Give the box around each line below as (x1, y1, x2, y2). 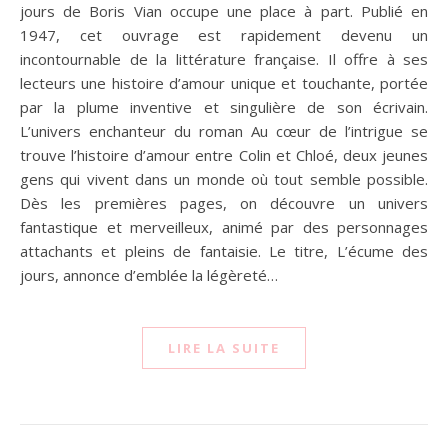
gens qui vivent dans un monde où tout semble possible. (20, 169, 428, 190)
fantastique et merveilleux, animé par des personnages (20, 217, 428, 238)
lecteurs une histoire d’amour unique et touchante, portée (20, 73, 428, 94)
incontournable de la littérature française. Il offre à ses (20, 49, 428, 70)
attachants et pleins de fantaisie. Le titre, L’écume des (20, 241, 428, 262)
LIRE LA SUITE (168, 339, 280, 358)
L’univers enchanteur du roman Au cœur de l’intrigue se (20, 121, 428, 142)
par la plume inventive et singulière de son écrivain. (20, 97, 428, 118)
